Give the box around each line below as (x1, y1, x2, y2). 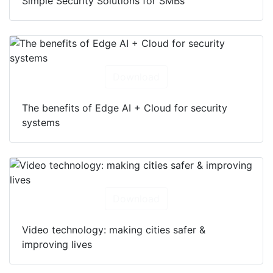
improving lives (22, 238, 92, 251)
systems (22, 116, 60, 129)
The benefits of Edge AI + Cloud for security (22, 102, 227, 115)
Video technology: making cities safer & (22, 224, 205, 236)
